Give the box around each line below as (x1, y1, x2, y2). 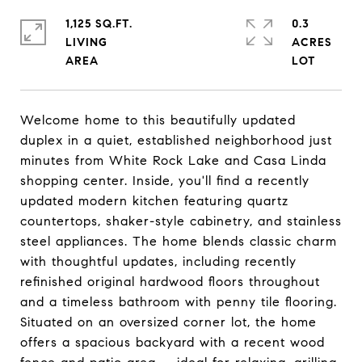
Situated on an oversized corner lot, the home (20, 314, 317, 330)
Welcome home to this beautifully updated (20, 112, 296, 128)
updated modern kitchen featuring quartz (20, 193, 288, 208)
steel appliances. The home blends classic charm (20, 234, 337, 249)
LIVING (65, 36, 107, 49)
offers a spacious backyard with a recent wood (20, 335, 325, 350)
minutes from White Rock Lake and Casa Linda (20, 153, 326, 168)
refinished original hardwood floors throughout (20, 274, 320, 289)
